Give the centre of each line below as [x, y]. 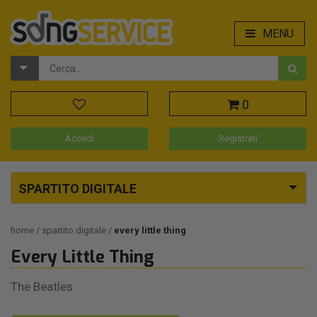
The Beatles [42, 287]
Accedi [79, 139]
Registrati [238, 139]
